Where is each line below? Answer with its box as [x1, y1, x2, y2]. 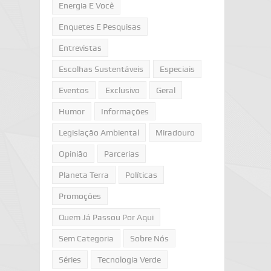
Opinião [58, 149, 88, 158]
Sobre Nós [129, 233, 169, 243]
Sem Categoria [58, 233, 114, 243]
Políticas [125, 170, 157, 180]
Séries [58, 255, 81, 264]
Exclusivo [105, 85, 140, 95]
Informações [100, 106, 149, 116]
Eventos [58, 85, 89, 95]
